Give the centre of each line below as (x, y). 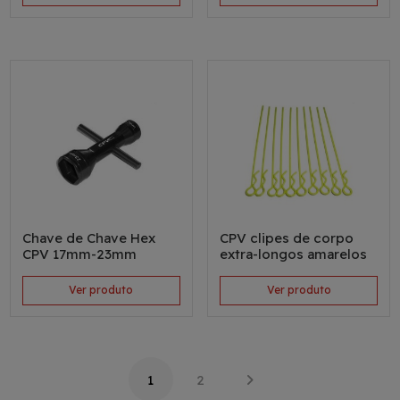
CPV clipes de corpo (286, 238)
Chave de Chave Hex (88, 238)
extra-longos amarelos (293, 254)
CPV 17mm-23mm (79, 254)
